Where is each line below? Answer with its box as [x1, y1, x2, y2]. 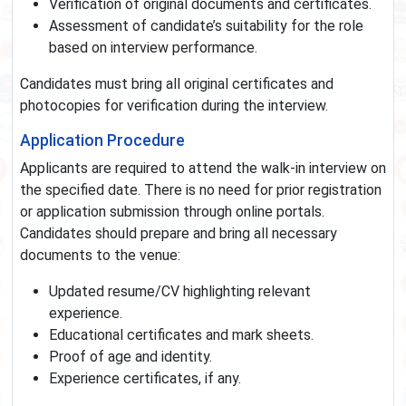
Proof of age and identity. [49, 348, 212, 366]
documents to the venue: [20, 246, 180, 265]
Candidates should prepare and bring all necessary [20, 225, 337, 243]
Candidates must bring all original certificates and [20, 75, 333, 93]
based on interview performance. [49, 39, 257, 57]
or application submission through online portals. [20, 203, 324, 221]
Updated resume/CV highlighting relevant [49, 283, 311, 301]
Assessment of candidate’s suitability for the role [49, 17, 363, 35]
